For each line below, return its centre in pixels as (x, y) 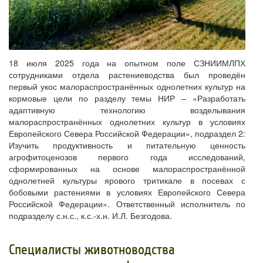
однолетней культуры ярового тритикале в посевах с (127, 180)
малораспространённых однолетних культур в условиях (127, 121)
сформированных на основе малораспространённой (127, 168)
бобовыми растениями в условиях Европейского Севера (127, 192)
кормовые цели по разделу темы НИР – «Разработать (127, 98)
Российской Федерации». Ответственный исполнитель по (127, 203)
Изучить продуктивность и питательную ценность (127, 145)
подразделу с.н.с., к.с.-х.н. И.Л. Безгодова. (90, 215)
